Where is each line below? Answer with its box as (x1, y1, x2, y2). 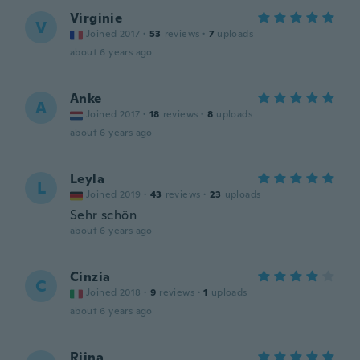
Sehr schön (70, 207, 137, 223)
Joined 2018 (86, 286, 141, 299)
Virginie (70, 10, 123, 27)
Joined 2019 (86, 188, 141, 201)
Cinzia (70, 268, 111, 285)
